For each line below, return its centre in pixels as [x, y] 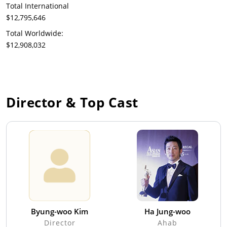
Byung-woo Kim [60, 212]
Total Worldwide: [35, 33]
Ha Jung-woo [167, 212]
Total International [37, 6]
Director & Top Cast [72, 103]
